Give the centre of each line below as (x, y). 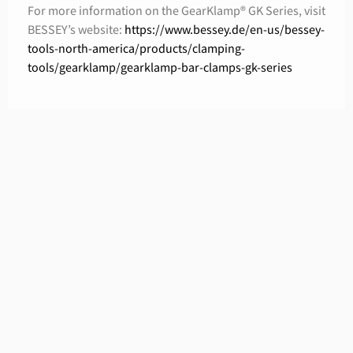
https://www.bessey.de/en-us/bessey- (225, 30)
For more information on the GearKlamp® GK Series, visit (176, 11)
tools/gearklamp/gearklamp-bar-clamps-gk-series (160, 68)
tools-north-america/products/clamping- (136, 49)
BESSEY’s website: (76, 30)
